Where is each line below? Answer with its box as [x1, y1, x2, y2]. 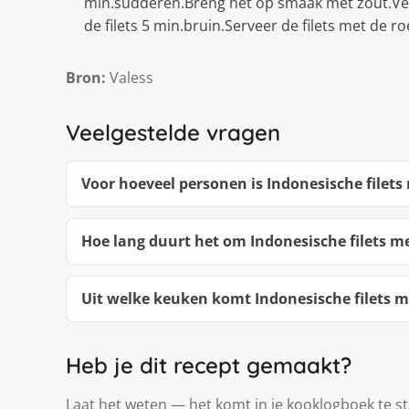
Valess [106, 67, 153, 88]
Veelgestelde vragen [66, 118, 280, 146]
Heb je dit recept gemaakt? [66, 351, 351, 379]
